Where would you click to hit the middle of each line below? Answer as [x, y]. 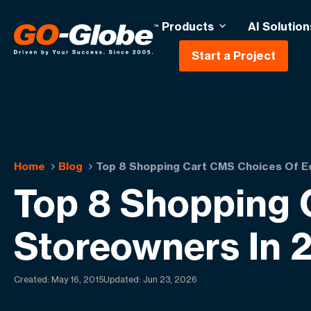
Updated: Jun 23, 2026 [150, 279]
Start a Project [234, 56]
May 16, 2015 [77, 279]
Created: [33, 279]
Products [188, 26]
